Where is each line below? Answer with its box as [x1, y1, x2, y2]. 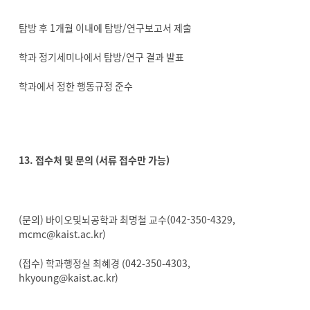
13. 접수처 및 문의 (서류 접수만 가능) [19, 153, 170, 167]
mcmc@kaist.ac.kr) [19, 227, 106, 241]
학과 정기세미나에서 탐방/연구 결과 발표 [19, 50, 184, 64]
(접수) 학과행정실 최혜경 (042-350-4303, [19, 256, 190, 270]
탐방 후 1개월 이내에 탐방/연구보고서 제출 [19, 21, 192, 35]
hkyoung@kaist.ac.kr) [19, 271, 118, 284]
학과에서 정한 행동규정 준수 [19, 79, 133, 93]
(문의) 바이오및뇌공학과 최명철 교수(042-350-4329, [19, 212, 235, 226]
